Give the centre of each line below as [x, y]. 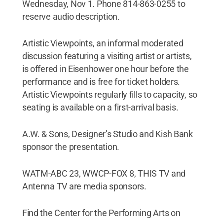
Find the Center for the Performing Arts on [101, 213]
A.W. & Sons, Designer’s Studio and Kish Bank [107, 134]
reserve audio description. [71, 16]
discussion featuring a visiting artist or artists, [107, 56]
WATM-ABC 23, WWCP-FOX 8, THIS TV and [104, 173]
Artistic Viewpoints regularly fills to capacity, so [110, 94]
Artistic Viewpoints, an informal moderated [103, 43]
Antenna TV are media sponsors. [84, 186]
